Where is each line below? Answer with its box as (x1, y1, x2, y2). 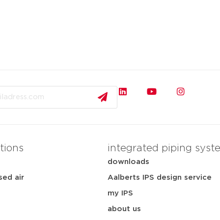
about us (108, 205, 141, 213)
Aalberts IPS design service (108, 174, 212, 181)
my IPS (108, 190, 133, 197)
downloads (108, 158, 149, 165)
